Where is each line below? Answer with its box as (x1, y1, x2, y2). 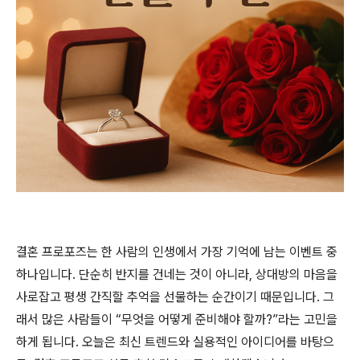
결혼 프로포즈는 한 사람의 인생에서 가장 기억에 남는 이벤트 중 (16, 244, 337, 260)
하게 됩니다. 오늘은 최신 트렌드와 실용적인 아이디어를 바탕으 (16, 334, 334, 350)
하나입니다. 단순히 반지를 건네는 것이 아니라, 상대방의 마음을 (16, 267, 337, 282)
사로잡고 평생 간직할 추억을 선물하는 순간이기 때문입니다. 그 (16, 289, 334, 305)
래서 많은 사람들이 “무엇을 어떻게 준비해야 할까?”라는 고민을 (16, 312, 337, 327)
